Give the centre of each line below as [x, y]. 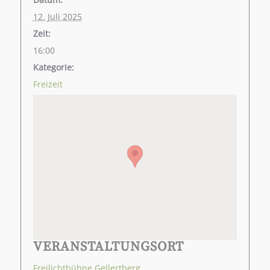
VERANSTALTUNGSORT [108, 247]
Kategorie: [53, 67]
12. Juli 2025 [57, 17]
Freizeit [48, 84]
